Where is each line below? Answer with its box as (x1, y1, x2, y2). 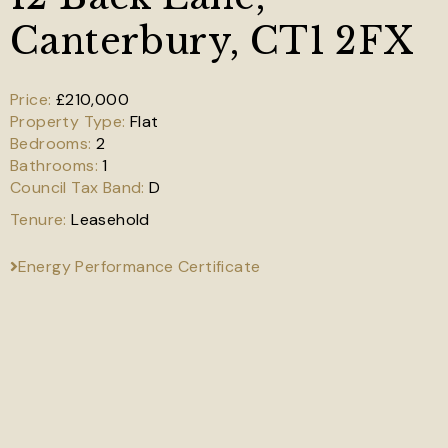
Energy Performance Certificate (17, 256, 261, 277)
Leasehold (71, 209, 150, 230)
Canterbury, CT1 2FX (10, 19, 414, 64)
